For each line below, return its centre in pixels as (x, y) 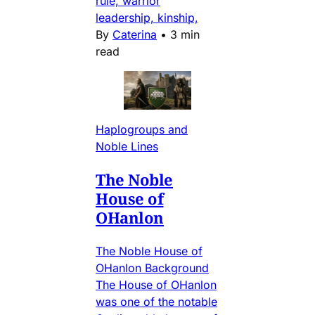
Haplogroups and (142, 129)
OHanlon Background (152, 268)
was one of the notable (156, 301)
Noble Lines (127, 146)
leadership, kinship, (147, 17)
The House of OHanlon (156, 284)
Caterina (135, 34)
